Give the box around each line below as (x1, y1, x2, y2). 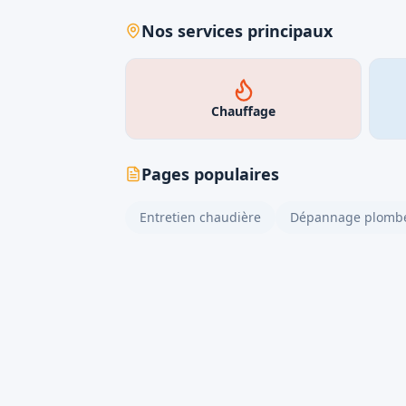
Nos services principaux (141, 20, 333, 42)
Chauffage (211, 102, 275, 120)
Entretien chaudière (140, 208, 261, 226)
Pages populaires (141, 163, 279, 185)
